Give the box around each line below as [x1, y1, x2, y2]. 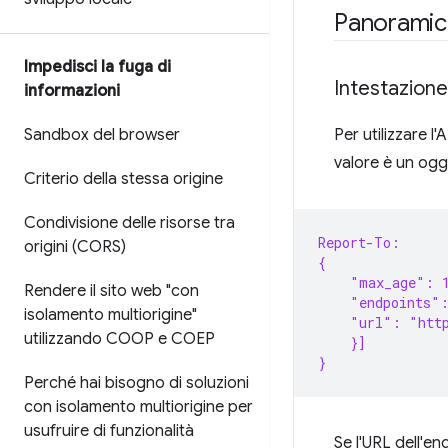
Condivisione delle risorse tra [24, 213, 235, 233]
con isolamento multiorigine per [24, 397, 253, 417]
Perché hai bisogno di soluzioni [24, 373, 249, 393]
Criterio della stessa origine [24, 169, 223, 189]
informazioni [24, 81, 120, 101]
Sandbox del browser [24, 125, 180, 145]
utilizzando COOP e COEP [24, 329, 215, 349]
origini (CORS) [24, 237, 126, 257]
